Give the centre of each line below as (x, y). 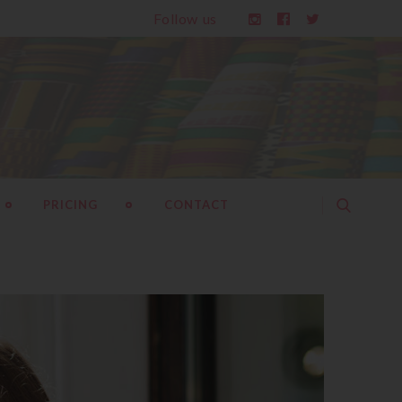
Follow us (185, 18)
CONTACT (196, 205)
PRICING (71, 205)
